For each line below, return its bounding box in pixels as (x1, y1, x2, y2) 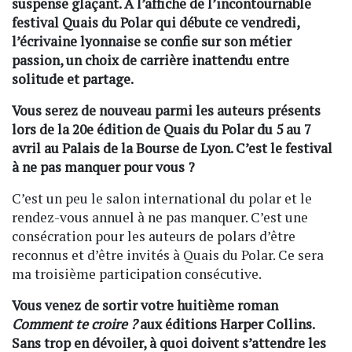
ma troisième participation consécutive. (12, 265, 262, 284)
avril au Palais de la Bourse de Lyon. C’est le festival (12, 139, 332, 158)
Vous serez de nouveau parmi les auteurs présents (12, 101, 321, 120)
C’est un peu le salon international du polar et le (12, 189, 312, 208)
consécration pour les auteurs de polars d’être (12, 227, 295, 246)
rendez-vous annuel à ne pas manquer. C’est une (12, 208, 308, 227)
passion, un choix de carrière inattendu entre (12, 51, 289, 70)
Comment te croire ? (12, 315, 137, 334)
